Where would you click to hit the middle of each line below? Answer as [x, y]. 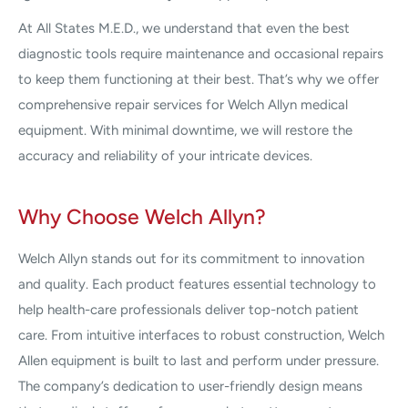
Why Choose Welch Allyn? [142, 217]
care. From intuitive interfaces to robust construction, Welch [201, 335]
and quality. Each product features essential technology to [197, 284]
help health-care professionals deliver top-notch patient [189, 309]
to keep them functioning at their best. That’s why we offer [199, 80]
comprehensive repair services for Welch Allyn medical [183, 105]
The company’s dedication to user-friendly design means [190, 386]
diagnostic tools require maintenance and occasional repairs [201, 54]
